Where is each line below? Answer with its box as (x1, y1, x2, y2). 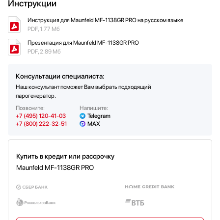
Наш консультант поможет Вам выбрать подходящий (16, 83, 151, 91)
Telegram (87, 112, 110, 120)
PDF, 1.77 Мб (27, 26, 60, 33)
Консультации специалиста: (16, 72, 105, 81)
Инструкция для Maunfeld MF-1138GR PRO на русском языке (27, 17, 183, 24)
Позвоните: (16, 105, 45, 112)
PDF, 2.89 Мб (27, 48, 61, 55)
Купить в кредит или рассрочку (16, 152, 114, 161)
